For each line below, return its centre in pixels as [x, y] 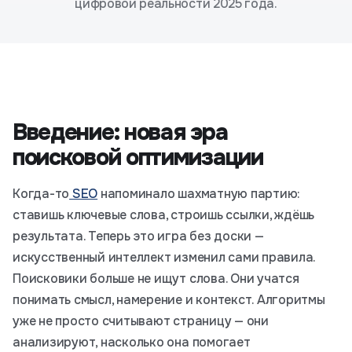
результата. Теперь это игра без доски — [138, 236]
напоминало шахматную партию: [199, 194]
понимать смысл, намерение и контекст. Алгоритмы [169, 300]
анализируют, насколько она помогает [132, 342]
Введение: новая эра [120, 132]
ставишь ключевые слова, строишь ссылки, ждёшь [164, 215]
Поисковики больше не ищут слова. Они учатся [156, 279]
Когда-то [41, 194]
